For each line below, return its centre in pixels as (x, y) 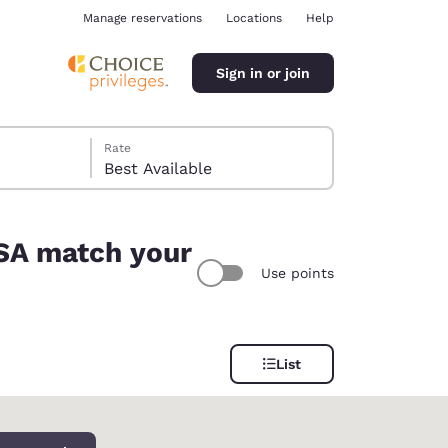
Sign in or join (263, 72)
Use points (297, 272)
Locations (254, 18)
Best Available (158, 168)
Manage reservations (142, 18)
